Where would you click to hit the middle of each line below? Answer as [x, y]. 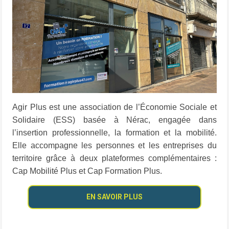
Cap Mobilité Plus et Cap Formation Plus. [87, 171]
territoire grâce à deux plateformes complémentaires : [114, 158]
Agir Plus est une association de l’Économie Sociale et [114, 107]
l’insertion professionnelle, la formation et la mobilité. [114, 133]
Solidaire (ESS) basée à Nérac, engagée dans [114, 120]
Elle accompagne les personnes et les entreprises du [114, 146]
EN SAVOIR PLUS [114, 197]
